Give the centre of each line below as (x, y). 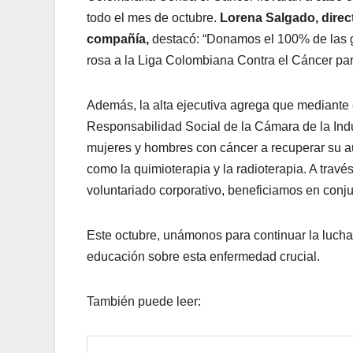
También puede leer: (144, 301)
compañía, (118, 39)
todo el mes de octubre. (153, 17)
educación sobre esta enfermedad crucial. (203, 256)
